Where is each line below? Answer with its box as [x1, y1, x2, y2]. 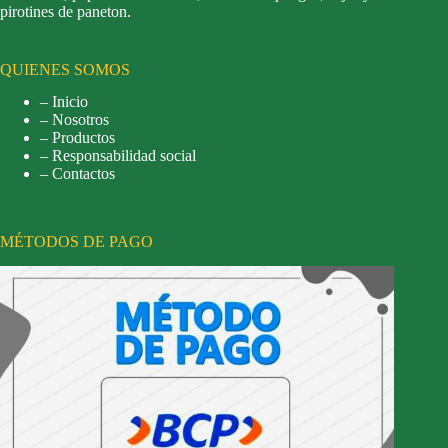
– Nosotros [40, 111, 109, 129]
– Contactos [40, 165, 115, 183]
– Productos [40, 129, 115, 147]
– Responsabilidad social [40, 147, 196, 165]
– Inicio [40, 93, 88, 111]
